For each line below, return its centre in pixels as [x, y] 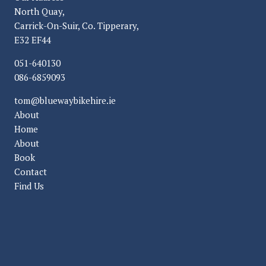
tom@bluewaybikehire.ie [65, 101]
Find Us [29, 186]
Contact [31, 172]
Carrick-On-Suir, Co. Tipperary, [77, 26]
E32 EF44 [33, 40]
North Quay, [39, 12]
